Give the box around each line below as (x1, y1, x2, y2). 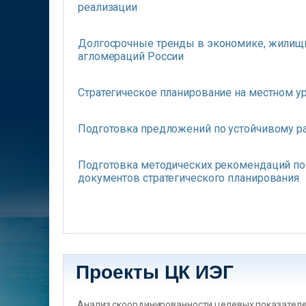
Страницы (64, 199, 143, 219)
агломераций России (78, 49, 184, 63)
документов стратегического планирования (78, 171, 300, 184)
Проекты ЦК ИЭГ (76, 261, 234, 283)
